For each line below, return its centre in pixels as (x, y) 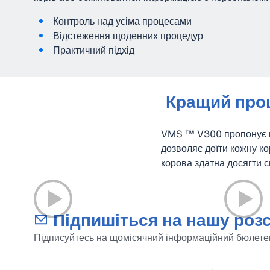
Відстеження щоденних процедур (128, 36)
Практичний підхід (94, 50)
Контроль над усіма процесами (122, 21)
